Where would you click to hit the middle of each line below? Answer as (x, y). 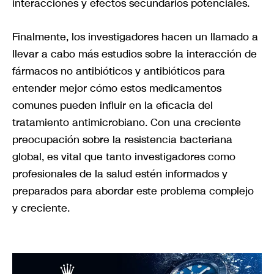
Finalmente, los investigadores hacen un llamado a (135, 36)
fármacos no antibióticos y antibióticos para (119, 71)
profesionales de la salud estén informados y (120, 173)
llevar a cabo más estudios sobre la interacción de (135, 54)
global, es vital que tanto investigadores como (124, 156)
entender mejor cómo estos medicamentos (117, 88)
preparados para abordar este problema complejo (133, 191)
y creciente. (41, 208)
